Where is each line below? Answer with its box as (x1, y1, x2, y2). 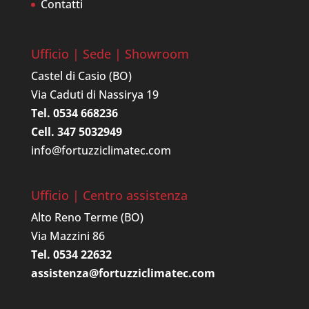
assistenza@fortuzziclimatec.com (30, 265, 215, 281)
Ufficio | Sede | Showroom (30, 46, 189, 63)
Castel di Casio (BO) (30, 68, 132, 84)
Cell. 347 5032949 (30, 124, 122, 140)
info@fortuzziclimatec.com (30, 143, 171, 159)
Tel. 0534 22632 (30, 246, 112, 262)
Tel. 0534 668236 (30, 106, 118, 121)
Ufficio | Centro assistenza (30, 186, 188, 203)
